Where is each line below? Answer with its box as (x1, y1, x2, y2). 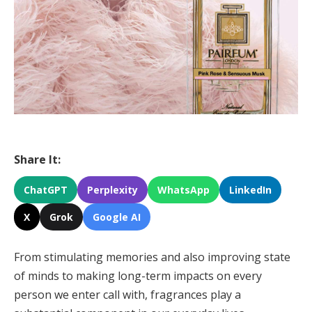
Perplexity (87, 183, 138, 197)
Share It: (14, 152, 61, 168)
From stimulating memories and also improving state (14, 249, 290, 265)
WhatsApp (157, 183, 210, 197)
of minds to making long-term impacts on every (14, 267, 262, 283)
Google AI (93, 210, 141, 224)
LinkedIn (229, 183, 272, 197)
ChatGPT (24, 183, 68, 197)
